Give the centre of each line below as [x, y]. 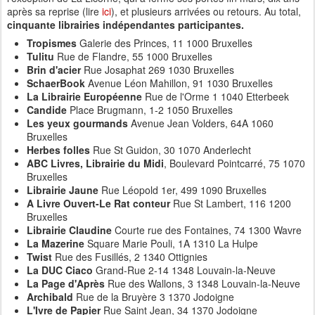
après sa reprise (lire [54, 11]
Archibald [50, 297]
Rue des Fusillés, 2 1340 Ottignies [130, 257]
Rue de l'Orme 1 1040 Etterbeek [216, 96]
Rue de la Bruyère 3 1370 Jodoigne [154, 297]
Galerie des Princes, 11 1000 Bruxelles [166, 43]
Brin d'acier [54, 70]
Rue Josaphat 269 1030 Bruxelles [157, 70]
